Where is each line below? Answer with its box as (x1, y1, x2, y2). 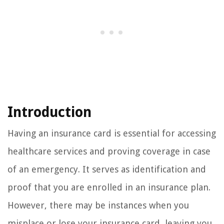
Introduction (7, 104, 91, 121)
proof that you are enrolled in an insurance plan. (7, 182, 210, 193)
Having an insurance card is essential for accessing (7, 128, 216, 139)
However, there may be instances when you (7, 200, 189, 211)
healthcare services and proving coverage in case (7, 146, 210, 157)
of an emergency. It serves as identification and (7, 164, 206, 175)
